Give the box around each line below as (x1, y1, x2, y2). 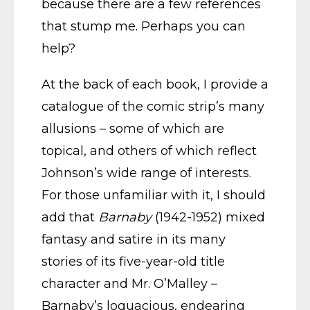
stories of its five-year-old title (42, 254, 225, 269)
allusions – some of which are (42, 121, 224, 136)
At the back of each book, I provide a (42, 77, 268, 92)
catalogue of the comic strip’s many (42, 99, 264, 114)
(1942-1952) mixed (152, 210, 265, 225)
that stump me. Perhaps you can (42, 19, 246, 34)
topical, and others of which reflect (42, 143, 257, 158)
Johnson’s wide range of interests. (42, 165, 251, 181)
